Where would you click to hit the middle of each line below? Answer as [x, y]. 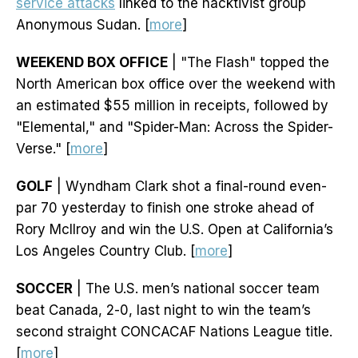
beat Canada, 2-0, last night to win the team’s [163, 310]
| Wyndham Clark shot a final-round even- [190, 187]
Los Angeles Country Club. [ [105, 251]
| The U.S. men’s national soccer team [196, 289]
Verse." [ [43, 149]
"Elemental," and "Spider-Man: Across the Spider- [175, 127]
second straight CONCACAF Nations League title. [174, 332]
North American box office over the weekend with [176, 84]
